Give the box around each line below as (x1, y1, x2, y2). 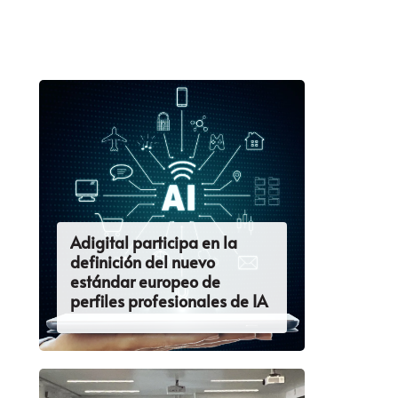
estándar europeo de (69, 270, 220, 293)
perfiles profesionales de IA (69, 290, 267, 313)
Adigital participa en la (69, 231, 237, 254)
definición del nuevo (69, 251, 215, 274)
